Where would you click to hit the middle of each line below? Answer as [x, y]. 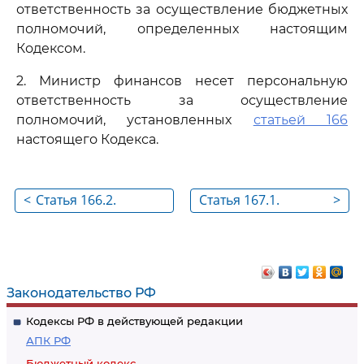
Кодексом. [51, 48]
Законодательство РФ [81, 293]
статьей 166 [301, 120]
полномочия [240, 242]
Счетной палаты [250, 263]
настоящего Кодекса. [87, 139]
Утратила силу [80, 221]
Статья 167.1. [239, 200]
